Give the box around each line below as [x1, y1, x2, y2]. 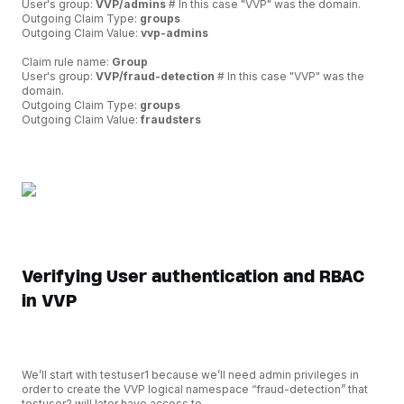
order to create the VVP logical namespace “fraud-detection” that [22, 382, 368, 397]
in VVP [22, 289, 77, 313]
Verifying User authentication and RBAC [22, 265, 364, 289]
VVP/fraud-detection [96, 69, 215, 83]
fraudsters [141, 112, 201, 126]
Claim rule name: [22, 54, 112, 69]
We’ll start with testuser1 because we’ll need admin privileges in [22, 368, 359, 382]
